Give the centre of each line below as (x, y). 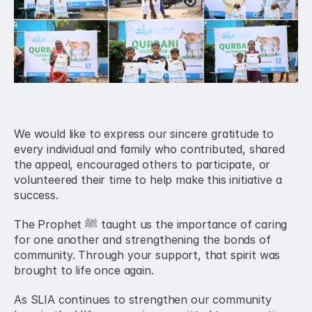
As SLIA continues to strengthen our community (143, 299)
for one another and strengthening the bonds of (142, 239)
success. (36, 195)
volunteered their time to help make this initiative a (148, 179)
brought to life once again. (84, 270)
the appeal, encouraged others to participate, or (142, 164)
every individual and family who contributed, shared (149, 149)
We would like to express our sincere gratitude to (144, 133)
